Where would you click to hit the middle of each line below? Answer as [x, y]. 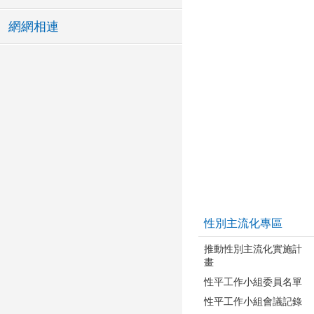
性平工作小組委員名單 [253, 281]
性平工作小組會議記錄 [253, 301]
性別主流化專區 [243, 223]
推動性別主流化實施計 [253, 248]
